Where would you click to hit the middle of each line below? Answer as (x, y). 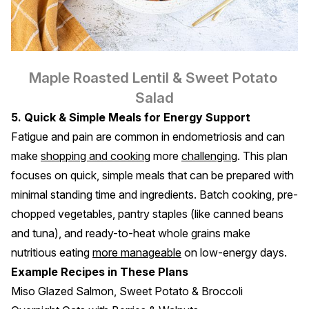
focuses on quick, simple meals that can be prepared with (152, 175)
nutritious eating (52, 252)
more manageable (137, 252)
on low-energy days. (234, 252)
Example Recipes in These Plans (100, 271)
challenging (209, 156)
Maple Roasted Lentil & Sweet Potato (153, 77)
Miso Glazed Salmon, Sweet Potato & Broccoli (127, 291)
